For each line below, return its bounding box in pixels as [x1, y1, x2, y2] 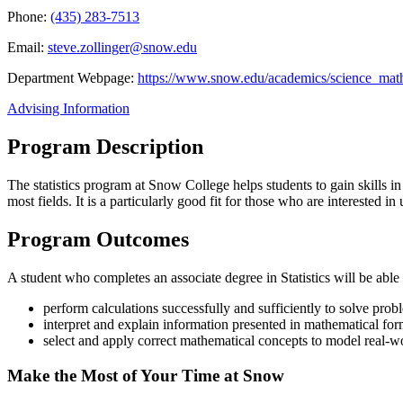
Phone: [7, 9, 50, 25]
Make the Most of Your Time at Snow [7, 365, 284, 385]
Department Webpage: [7, 70, 138, 86]
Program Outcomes [7, 228, 189, 252]
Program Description [7, 135, 203, 159]
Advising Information [7, 101, 130, 117]
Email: [7, 40, 48, 56]
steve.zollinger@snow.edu [48, 40, 197, 56]
